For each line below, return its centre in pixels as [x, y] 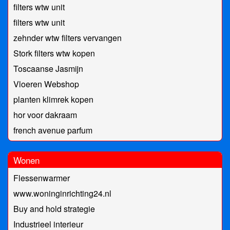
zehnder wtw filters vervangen [68, 38]
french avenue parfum [53, 130]
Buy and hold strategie [54, 209]
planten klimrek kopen [53, 100]
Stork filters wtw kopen [54, 53]
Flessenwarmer [42, 178]
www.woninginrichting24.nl [62, 194]
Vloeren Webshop [46, 84]
